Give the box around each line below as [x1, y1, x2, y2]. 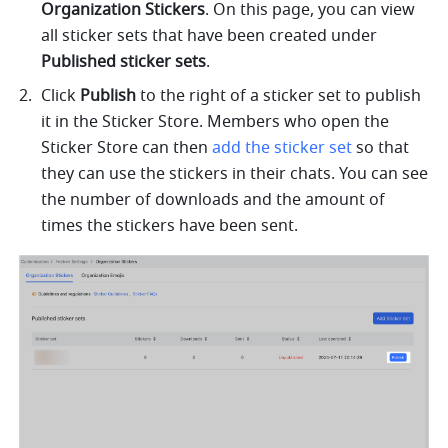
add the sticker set [212, 135, 353, 160]
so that [352, 135, 410, 160]
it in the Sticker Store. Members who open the [41, 109, 390, 134]
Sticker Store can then [41, 135, 213, 160]
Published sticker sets [41, 49, 207, 74]
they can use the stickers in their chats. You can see [41, 161, 429, 186]
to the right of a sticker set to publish [136, 83, 422, 108]
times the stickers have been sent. [41, 213, 299, 238]
